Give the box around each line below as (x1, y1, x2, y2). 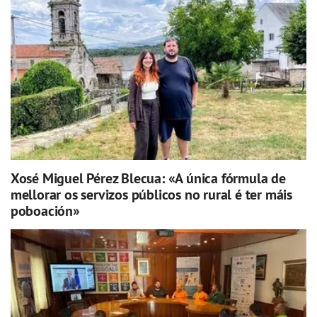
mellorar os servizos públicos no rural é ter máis (10, 185, 292, 204)
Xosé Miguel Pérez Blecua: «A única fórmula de (10, 168, 286, 188)
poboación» (10, 201, 80, 220)
